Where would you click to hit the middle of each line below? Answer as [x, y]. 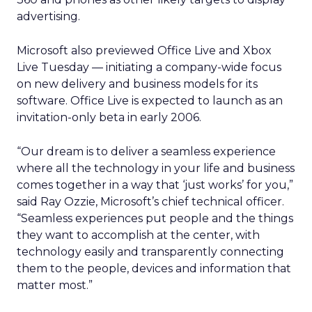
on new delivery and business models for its [137, 84]
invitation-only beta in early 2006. [109, 117]
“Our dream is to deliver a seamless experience [146, 151]
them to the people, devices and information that [154, 268]
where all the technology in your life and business [156, 168]
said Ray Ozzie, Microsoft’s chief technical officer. [150, 202]
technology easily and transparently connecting [150, 252]
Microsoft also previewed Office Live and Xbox [144, 50]
